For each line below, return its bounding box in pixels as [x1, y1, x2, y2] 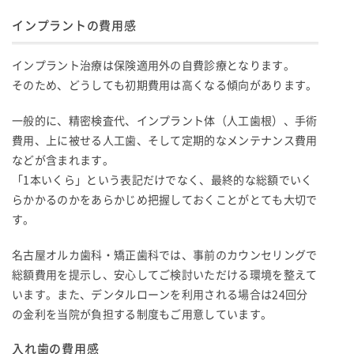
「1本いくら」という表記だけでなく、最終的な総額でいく [12, 174, 313, 186]
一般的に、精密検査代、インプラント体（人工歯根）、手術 [12, 115, 318, 126]
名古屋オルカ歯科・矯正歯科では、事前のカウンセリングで [12, 249, 318, 261]
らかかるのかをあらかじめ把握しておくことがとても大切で [12, 194, 318, 205]
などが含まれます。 [12, 154, 114, 166]
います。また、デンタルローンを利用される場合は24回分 [12, 288, 308, 300]
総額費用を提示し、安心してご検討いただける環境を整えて [12, 269, 318, 281]
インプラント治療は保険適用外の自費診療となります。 [12, 59, 295, 71]
